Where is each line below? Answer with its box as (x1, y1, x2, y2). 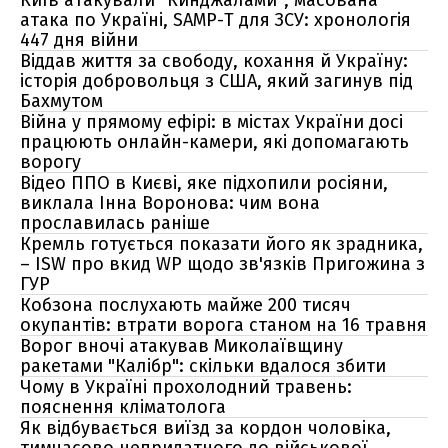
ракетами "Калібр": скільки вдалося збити (20, 355, 386, 377)
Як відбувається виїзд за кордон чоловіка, (20, 417, 391, 439)
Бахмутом (20, 90, 103, 112)
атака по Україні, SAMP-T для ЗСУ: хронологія (20, 9, 411, 31)
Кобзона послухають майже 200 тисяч (20, 294, 351, 316)
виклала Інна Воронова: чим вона (20, 192, 320, 214)
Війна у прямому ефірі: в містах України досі (20, 111, 403, 133)
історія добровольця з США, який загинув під (20, 70, 413, 92)
